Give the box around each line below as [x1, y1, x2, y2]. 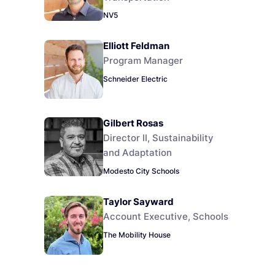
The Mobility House [103, 230, 171, 239]
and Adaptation [103, 147, 172, 159]
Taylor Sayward [103, 196, 174, 207]
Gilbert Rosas [103, 117, 163, 130]
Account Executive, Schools [103, 211, 228, 222]
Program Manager [103, 55, 183, 67]
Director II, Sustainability [103, 132, 214, 144]
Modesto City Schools [103, 166, 179, 176]
